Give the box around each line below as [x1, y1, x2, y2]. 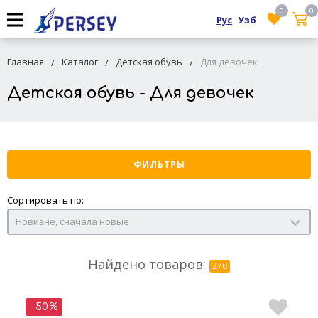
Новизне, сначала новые [16, 214, 129, 228]
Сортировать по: [7, 193, 84, 207]
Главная [7, 55, 44, 68]
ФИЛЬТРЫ [133, 158, 185, 170]
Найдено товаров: [88, 255, 209, 273]
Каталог [62, 55, 98, 68]
